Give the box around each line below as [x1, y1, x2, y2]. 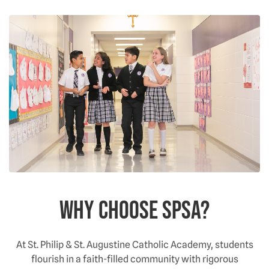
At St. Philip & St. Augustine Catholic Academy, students [16, 238, 253, 250]
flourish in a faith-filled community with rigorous [31, 253, 238, 265]
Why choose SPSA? [59, 196, 210, 226]
